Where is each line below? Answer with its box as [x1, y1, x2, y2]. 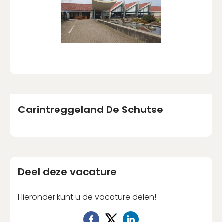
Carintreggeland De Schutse [18, 103, 163, 117]
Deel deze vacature [18, 165, 117, 179]
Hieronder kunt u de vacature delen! [18, 191, 156, 203]
